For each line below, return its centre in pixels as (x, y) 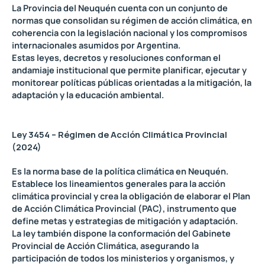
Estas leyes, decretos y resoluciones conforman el (116, 58)
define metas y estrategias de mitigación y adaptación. (125, 220)
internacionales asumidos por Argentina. (96, 45)
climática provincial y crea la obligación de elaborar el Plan (131, 195)
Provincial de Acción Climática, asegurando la (105, 245)
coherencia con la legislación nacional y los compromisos (130, 33)
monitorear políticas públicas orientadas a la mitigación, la (132, 83)
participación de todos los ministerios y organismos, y (123, 258)
